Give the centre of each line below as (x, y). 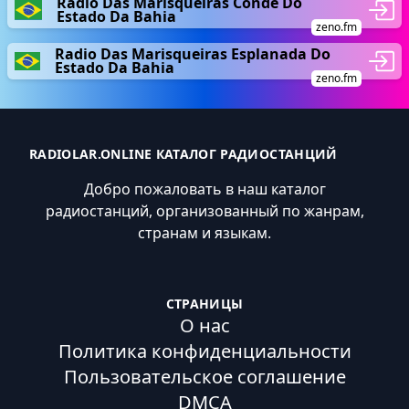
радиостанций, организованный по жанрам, (204, 211)
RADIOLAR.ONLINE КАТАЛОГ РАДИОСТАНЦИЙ (184, 154)
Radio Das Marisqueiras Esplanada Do (192, 54)
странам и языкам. (204, 233)
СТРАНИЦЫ (204, 304)
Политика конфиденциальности (204, 351)
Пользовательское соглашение (204, 377)
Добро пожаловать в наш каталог (204, 189)
